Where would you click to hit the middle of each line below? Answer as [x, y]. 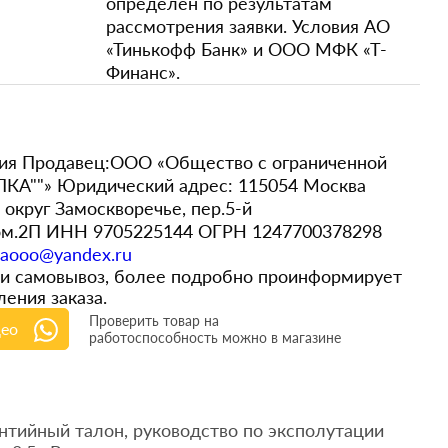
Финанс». [143, 72]
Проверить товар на [154, 320]
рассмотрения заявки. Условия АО [248, 26]
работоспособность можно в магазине [215, 337]
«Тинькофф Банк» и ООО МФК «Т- [246, 49]
